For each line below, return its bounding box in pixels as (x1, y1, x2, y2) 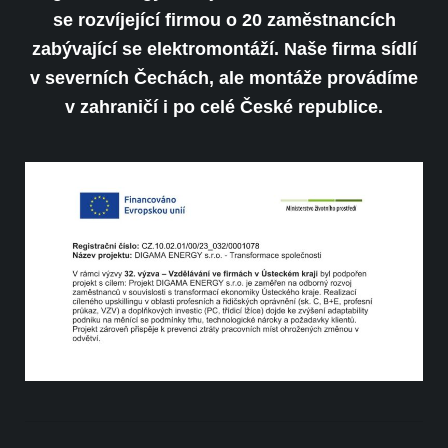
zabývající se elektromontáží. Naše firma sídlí (31, 38, 417, 60)
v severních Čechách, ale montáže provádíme (30, 67, 418, 89)
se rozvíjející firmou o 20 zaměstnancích (52, 9, 396, 31)
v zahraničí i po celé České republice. (65, 96, 383, 118)
